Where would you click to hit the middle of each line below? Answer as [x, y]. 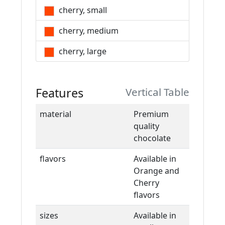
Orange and [156, 171]
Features [60, 93]
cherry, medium [88, 31]
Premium [151, 114]
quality [146, 126]
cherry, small [82, 10]
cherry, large [82, 51]
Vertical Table [157, 92]
